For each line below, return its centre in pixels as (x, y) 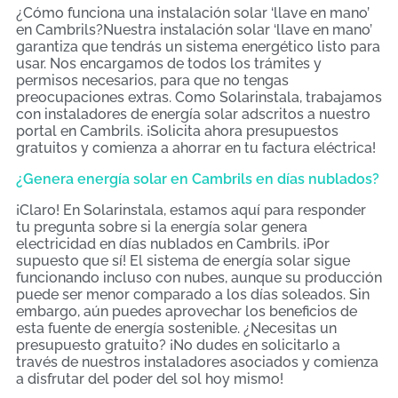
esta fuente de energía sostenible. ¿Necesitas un (176, 328)
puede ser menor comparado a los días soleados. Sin (193, 294)
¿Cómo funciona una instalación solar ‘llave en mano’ (193, 12)
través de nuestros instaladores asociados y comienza (197, 362)
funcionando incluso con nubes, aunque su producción (199, 277)
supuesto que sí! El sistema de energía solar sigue (183, 260)
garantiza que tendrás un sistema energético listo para (198, 46)
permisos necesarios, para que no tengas (152, 80)
